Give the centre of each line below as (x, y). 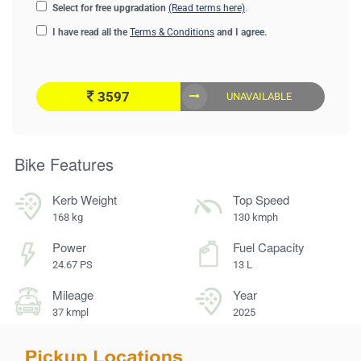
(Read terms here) (207, 8)
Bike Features (64, 164)
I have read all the (90, 32)
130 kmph (255, 217)
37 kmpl (71, 312)
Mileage (73, 295)
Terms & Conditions (172, 32)
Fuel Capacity (269, 247)
